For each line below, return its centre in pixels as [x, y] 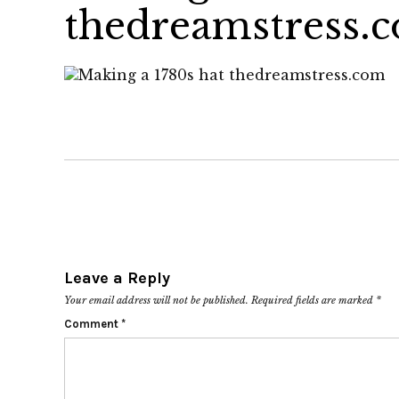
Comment [93, 324]
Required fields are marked [313, 300]
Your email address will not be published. [156, 300]
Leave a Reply [117, 278]
